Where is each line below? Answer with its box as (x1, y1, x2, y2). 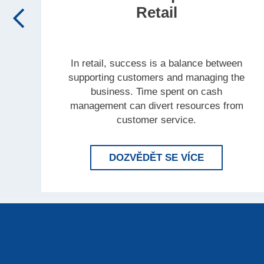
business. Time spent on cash (91, 85, 223, 97)
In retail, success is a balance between (71, 57, 243, 69)
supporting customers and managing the (68, 71, 245, 83)
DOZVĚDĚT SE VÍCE (109, 152, 204, 163)
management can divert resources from (70, 100, 243, 111)
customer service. (117, 114, 197, 126)
